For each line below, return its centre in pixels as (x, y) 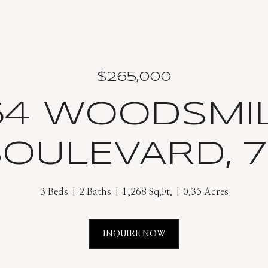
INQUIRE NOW (134, 234)
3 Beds (54, 192)
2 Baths (95, 192)
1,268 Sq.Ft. (147, 192)
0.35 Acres (205, 192)
